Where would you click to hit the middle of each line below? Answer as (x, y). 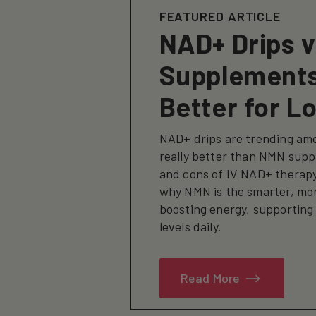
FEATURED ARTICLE (220, 16)
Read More (210, 278)
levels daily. (190, 226)
